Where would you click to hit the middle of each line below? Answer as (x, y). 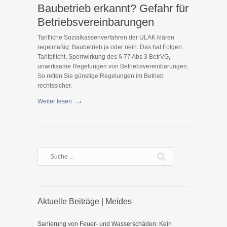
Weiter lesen (55, 101)
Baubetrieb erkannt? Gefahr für (113, 8)
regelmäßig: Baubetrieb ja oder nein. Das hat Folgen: (110, 47)
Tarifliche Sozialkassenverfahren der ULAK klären (106, 37)
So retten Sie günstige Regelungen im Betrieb (101, 76)
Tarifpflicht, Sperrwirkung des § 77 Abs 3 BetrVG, (104, 57)
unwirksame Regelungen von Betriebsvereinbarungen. (113, 66)
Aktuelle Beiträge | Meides (85, 201)
